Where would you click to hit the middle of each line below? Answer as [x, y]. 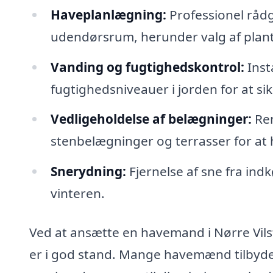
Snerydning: [88, 172]
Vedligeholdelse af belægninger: [151, 119]
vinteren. [77, 193]
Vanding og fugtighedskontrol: [147, 67]
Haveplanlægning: [108, 14]
